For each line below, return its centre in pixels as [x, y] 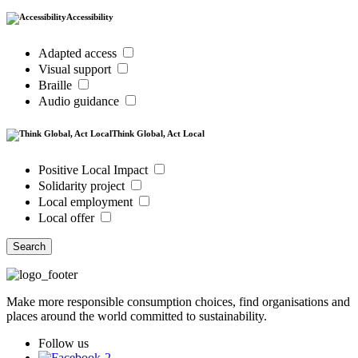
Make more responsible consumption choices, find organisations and [178, 302]
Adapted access [79, 54]
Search [29, 247]
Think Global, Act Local [158, 134]
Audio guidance [80, 101]
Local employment [87, 202]
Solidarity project [83, 186]
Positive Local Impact [95, 170]
